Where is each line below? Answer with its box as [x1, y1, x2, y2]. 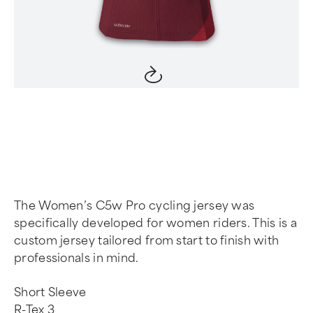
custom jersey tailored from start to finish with [14, 234, 279, 247]
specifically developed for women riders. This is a [14, 217, 297, 230]
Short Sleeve [14, 286, 87, 299]
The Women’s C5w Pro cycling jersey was [14, 199, 255, 212]
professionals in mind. [14, 252, 139, 265]
